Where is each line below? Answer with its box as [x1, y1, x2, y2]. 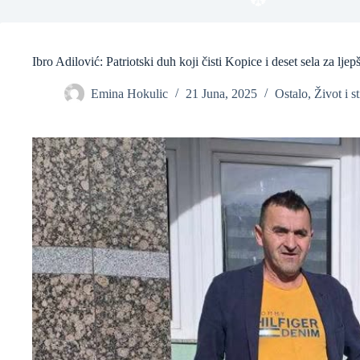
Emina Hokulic [91, 87, 168, 101]
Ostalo [275, 87, 308, 101]
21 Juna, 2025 [186, 87, 257, 101]
